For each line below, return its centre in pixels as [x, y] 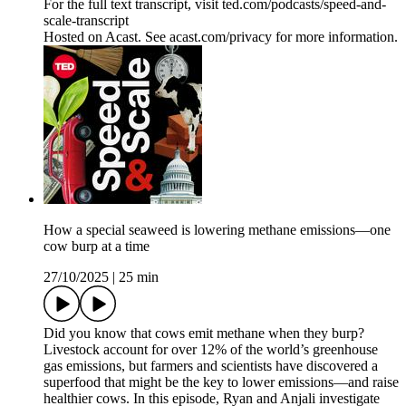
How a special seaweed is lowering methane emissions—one [217, 230]
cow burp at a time [97, 246]
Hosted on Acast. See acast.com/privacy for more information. [221, 37]
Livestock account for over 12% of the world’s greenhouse [211, 350]
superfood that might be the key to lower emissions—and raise [221, 382]
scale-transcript [86, 21]
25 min [139, 277]
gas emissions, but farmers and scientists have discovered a [211, 366]
